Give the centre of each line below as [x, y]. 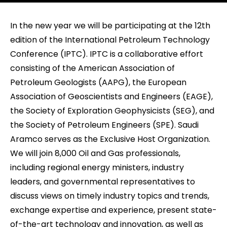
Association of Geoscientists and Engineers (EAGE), [111, 97]
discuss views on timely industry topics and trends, [110, 196]
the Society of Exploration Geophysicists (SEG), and [112, 111]
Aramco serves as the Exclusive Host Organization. [110, 139]
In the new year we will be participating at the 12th [110, 26]
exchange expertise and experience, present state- [113, 210]
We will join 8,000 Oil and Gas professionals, [95, 153]
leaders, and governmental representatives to [103, 182]
